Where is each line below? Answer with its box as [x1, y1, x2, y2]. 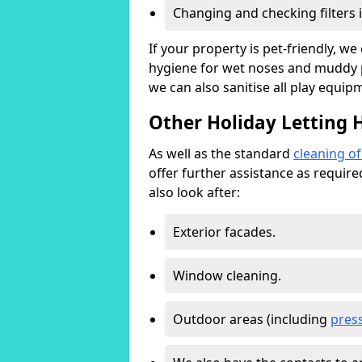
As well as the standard [149, 145, 293, 162]
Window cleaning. [173, 267, 281, 284]
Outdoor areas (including [173, 310, 330, 328]
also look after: [149, 183, 240, 201]
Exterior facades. [173, 223, 276, 241]
